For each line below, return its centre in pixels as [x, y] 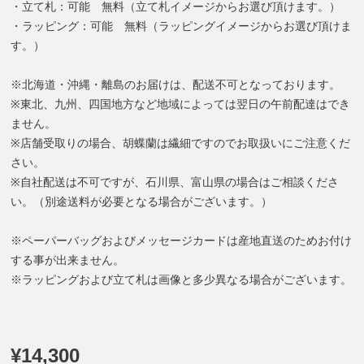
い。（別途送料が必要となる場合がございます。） [141, 201]
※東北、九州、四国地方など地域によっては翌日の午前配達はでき [180, 104]
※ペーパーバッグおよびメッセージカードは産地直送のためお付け [181, 240]
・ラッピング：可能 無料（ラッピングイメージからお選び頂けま [181, 26]
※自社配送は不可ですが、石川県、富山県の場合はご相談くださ [175, 182]
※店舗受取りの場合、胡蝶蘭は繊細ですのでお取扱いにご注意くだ [180, 143]
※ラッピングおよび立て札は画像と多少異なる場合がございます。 [181, 279]
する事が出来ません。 [67, 260]
